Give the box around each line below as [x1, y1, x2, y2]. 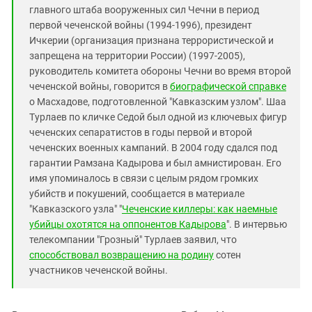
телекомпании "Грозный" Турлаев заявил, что [29, 234, 237, 246]
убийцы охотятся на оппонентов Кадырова [29, 219, 226, 231]
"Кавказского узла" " [29, 203, 122, 215]
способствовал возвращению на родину [29, 249, 214, 261]
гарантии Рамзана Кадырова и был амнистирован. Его [29, 157, 281, 169]
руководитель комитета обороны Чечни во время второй [29, 65, 291, 77]
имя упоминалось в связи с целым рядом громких [29, 173, 258, 185]
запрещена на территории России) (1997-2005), [29, 50, 245, 62]
